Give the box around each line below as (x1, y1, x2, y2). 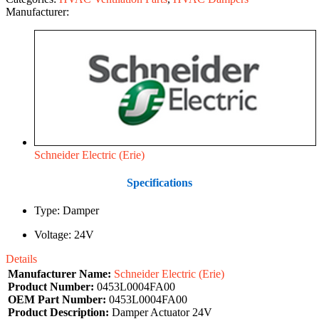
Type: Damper (34, 204, 99, 217)
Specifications (127, 176, 192, 189)
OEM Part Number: (8, 293, 106, 306)
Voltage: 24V (34, 229, 94, 241)
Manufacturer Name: (8, 268, 111, 281)
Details (6, 253, 37, 266)
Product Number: (8, 281, 94, 293)
